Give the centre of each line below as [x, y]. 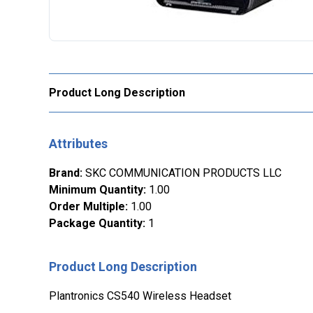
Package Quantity [96, 223]
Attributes [78, 144]
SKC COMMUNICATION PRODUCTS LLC [183, 173]
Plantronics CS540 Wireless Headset [140, 296]
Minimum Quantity [96, 190]
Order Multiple [87, 206]
